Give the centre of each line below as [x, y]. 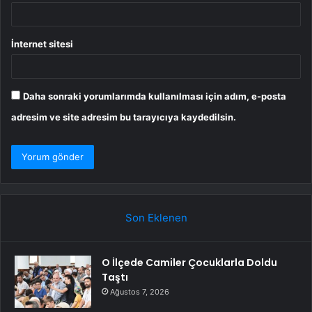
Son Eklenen [156, 217]
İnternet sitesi [42, 44]
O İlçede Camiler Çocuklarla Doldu [189, 262]
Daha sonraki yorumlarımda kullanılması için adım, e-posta [155, 96]
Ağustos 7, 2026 [140, 291]
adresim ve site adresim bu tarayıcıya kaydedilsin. [124, 117]
